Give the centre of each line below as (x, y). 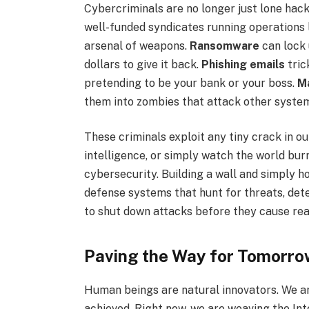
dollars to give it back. (142, 64)
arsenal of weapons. (137, 46)
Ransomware (224, 46)
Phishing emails (243, 64)
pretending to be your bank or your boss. (190, 83)
